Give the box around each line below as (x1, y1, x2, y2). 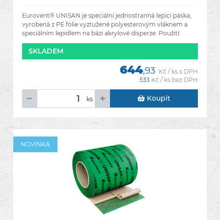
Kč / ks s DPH (159, 68, 198, 75)
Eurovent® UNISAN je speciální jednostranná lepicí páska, (22, 12, 192, 19)
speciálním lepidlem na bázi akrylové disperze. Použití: (22, 29, 181, 37)
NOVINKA (21, 140, 50, 148)
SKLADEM (28, 47, 63, 55)
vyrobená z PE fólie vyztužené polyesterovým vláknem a (22, 21, 188, 28)
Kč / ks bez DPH (151, 76, 198, 83)
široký (22, 38, 40, 46)
